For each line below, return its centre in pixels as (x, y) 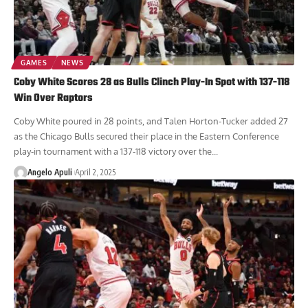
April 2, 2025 (95, 172)
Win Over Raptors (53, 98)
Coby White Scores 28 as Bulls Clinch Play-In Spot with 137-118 (152, 82)
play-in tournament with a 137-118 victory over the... (116, 151)
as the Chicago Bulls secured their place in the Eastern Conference (146, 136)
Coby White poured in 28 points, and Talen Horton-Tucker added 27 (151, 121)
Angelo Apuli (50, 172)
